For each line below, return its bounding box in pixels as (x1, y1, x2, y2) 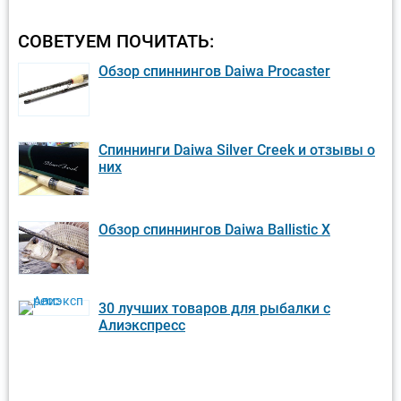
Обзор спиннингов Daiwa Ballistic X (98, 220, 330, 238)
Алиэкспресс (98, 317, 185, 335)
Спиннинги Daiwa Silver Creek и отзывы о (98, 141, 375, 159)
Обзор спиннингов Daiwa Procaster (98, 62, 330, 80)
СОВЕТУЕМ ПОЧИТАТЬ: (18, 30, 214, 52)
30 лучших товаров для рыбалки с (98, 300, 330, 318)
